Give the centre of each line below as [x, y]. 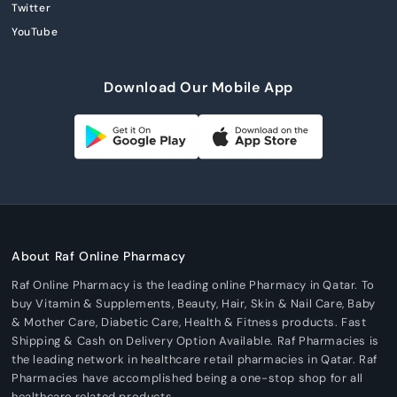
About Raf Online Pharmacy [99, 256]
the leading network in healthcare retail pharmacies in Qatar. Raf [195, 359]
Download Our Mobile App [198, 88]
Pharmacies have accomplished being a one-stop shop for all [187, 378]
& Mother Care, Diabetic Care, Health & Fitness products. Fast [189, 322]
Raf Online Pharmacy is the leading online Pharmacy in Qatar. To [193, 284]
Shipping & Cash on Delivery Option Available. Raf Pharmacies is [195, 340]
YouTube [35, 32]
